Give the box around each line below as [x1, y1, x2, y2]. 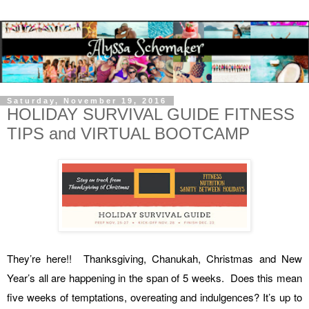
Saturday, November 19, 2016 [7, 96, 167, 105]
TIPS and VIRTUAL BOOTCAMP [7, 123, 250, 143]
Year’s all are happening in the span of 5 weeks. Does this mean [7, 270, 302, 286]
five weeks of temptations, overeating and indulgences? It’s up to [7, 290, 302, 305]
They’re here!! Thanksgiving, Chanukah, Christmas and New [7, 251, 302, 266]
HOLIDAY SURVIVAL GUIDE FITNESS [7, 104, 295, 123]
